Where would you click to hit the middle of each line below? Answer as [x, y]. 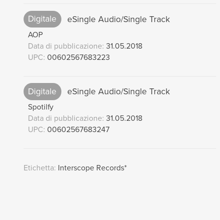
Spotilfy [41, 107]
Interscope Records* [91, 168]
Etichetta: [40, 168]
